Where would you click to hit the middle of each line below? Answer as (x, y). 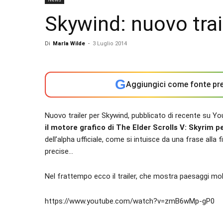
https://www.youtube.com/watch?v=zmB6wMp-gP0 (130, 201)
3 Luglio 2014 (110, 44)
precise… (59, 151)
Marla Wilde (69, 44)
